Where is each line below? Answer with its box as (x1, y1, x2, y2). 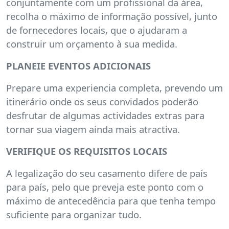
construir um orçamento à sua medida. (6, 37, 188, 50)
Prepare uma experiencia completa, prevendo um (6, 81, 223, 94)
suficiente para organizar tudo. (6, 208, 142, 221)
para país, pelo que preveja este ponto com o (6, 180, 203, 193)
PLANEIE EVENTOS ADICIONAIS (6, 59, 151, 72)
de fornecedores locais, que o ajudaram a (6, 24, 187, 36)
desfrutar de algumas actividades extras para (6, 109, 204, 122)
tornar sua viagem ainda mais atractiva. (6, 123, 185, 135)
